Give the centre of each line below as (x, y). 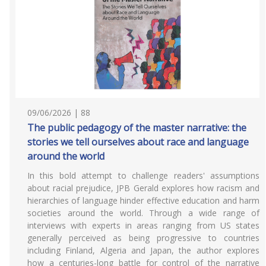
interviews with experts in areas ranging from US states (143, 225)
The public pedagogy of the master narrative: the (137, 128)
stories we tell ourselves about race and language (138, 142)
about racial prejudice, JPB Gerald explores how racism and (143, 188)
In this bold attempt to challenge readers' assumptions (143, 175)
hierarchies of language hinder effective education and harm (143, 200)
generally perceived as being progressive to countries (143, 238)
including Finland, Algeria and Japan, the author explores (143, 250)
